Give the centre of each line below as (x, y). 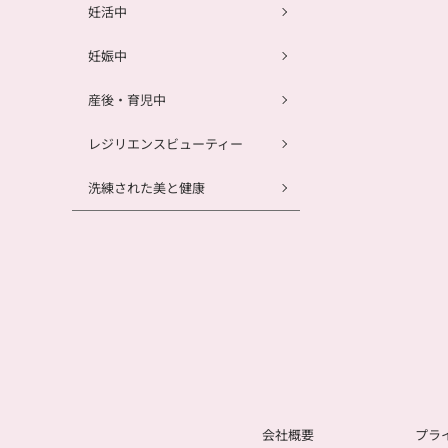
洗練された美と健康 (146, 188)
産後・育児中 (127, 100)
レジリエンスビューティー (165, 144)
